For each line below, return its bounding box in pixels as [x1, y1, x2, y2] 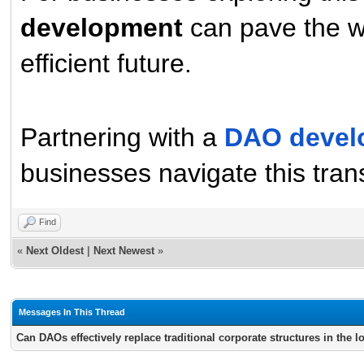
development [20, 12, 183, 42]
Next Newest [93, 244, 154, 257]
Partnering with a [20, 122, 224, 152]
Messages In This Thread [19, 306, 125, 317]
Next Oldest [26, 244, 84, 257]
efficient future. [20, 48, 192, 78]
